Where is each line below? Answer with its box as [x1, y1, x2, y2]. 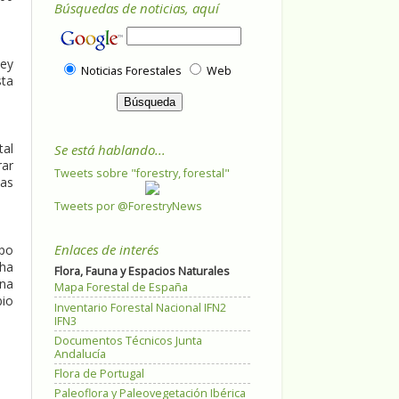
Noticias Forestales [81, 63, 182, 79]
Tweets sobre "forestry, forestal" [54, 165, 230, 181]
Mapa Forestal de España [54, 280, 188, 296]
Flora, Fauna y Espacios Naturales [54, 264, 230, 280]
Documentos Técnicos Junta [54, 332, 202, 348]
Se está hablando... [54, 141, 166, 159]
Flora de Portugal [54, 366, 144, 382]
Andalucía [54, 346, 106, 362]
